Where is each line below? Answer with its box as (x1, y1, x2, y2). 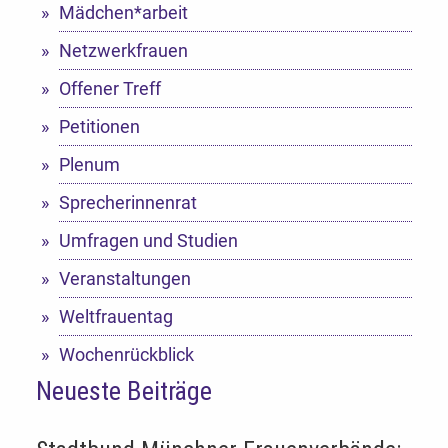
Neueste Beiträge (36, 376, 212, 407)
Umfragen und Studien (58, 229, 238, 251)
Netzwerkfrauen (58, 39, 188, 61)
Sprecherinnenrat (58, 191, 197, 213)
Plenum (58, 153, 120, 175)
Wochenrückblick (58, 343, 194, 365)
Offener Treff (58, 77, 161, 99)
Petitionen (58, 115, 140, 137)
